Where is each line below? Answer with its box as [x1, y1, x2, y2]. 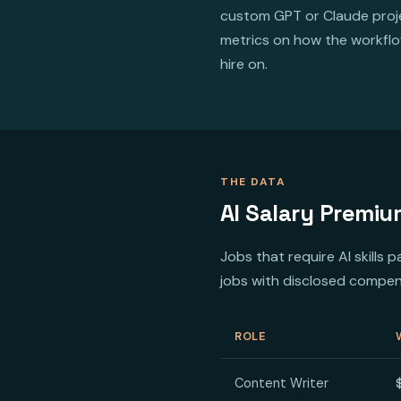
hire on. [220, 55, 268, 74]
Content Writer [235, 375, 328, 392]
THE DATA [220, 175, 286, 190]
